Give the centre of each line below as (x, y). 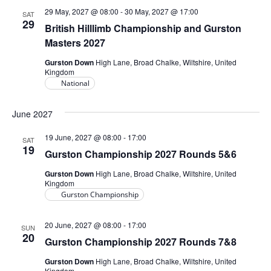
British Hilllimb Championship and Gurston (143, 28)
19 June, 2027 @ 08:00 (83, 137)
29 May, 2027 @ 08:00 (81, 11)
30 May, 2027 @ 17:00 (161, 11)
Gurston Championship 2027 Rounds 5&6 (140, 154)
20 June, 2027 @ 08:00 (83, 225)
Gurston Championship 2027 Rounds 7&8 (140, 242)
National (75, 83)
